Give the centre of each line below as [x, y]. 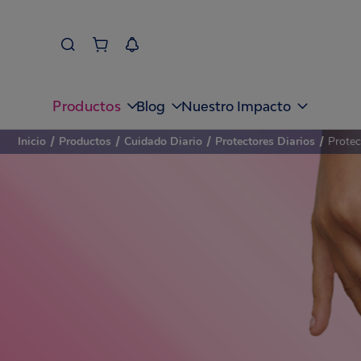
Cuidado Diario [163, 141]
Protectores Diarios [265, 141]
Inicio [32, 141]
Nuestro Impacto [237, 106]
